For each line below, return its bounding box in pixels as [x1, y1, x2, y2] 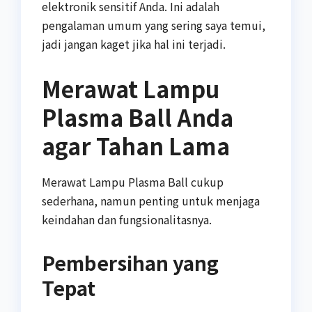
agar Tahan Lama [42, 129, 230, 162]
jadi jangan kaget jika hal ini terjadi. [42, 35, 226, 52]
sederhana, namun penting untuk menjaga [42, 192, 260, 209]
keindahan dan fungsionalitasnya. [42, 210, 212, 228]
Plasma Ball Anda [42, 100, 233, 133]
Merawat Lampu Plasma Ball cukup [42, 173, 224, 190]
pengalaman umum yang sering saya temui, [42, 16, 265, 33]
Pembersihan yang [42, 248, 219, 276]
